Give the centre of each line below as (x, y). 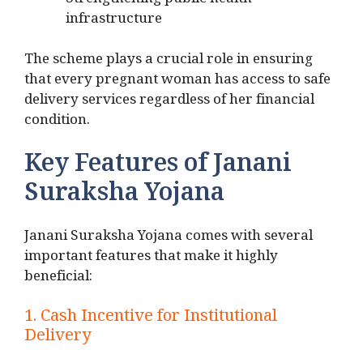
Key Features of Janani (158, 168)
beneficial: (58, 279)
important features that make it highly (151, 258)
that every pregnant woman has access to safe (177, 83)
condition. (57, 123)
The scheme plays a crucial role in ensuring (169, 62)
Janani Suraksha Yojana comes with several (169, 238)
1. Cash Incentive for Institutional (151, 320)
